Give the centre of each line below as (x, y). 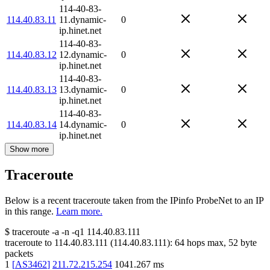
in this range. (29, 212)
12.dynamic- (83, 54)
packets (19, 254)
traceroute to (28, 243)
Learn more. (79, 212)
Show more (29, 149)
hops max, (206, 243)
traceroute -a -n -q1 (48, 232)
